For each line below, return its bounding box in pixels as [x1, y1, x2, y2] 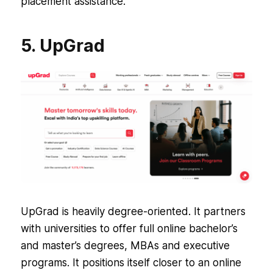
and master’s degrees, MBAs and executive [20, 239, 230, 252]
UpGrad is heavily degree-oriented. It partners [20, 205, 246, 218]
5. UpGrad [20, 35, 105, 57]
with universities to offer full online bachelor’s [20, 222, 238, 235]
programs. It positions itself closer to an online [20, 257, 241, 269]
